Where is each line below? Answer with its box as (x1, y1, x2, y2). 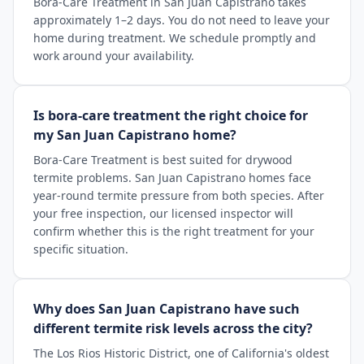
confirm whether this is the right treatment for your (33, 223, 314, 239)
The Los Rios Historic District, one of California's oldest (33, 345, 329, 361)
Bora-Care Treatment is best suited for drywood (33, 152, 292, 167)
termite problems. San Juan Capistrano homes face (33, 170, 311, 185)
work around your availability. (33, 48, 194, 63)
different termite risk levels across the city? (33, 319, 313, 337)
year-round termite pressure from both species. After (33, 188, 324, 203)
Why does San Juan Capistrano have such (33, 300, 300, 318)
